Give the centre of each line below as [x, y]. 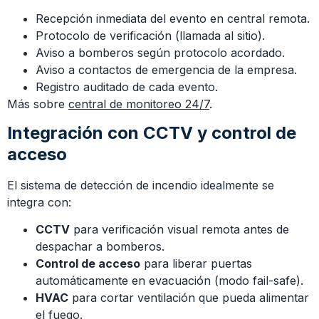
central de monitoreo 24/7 [139, 104]
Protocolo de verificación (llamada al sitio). [150, 35]
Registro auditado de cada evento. [127, 87]
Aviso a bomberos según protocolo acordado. [160, 52]
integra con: [39, 203]
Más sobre [38, 104]
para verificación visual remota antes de [179, 230]
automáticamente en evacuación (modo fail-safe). [169, 281]
